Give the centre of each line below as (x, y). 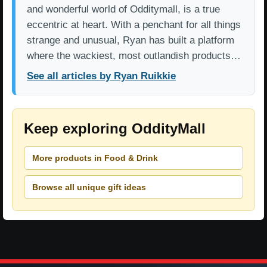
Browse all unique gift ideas (89, 187)
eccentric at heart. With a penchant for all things (134, 25)
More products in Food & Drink (95, 158)
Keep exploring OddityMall (115, 129)
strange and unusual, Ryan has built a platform (131, 41)
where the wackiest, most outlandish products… (134, 56)
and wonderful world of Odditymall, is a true (123, 10)
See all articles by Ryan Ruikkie (101, 76)
